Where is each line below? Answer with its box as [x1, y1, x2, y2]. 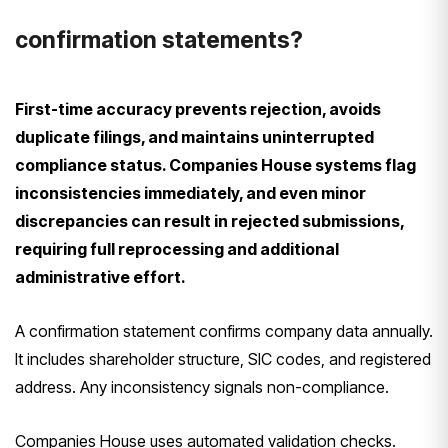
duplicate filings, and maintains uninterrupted [15, 126, 374, 147]
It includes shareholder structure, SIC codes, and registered [15, 348, 431, 369]
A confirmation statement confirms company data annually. [15, 320, 433, 341]
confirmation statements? [15, 25, 303, 54]
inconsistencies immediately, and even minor [15, 182, 366, 203]
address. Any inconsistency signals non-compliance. [15, 376, 389, 397]
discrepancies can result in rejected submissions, [15, 210, 404, 231]
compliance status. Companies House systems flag [15, 154, 416, 175]
